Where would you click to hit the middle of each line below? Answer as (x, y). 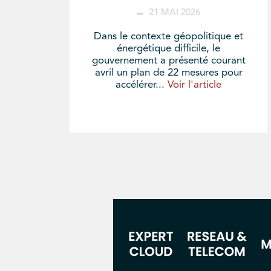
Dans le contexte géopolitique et (169, 37)
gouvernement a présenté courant (168, 61)
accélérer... (142, 85)
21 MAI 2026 (175, 13)
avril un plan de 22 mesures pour (168, 73)
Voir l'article (195, 85)
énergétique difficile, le (169, 49)
